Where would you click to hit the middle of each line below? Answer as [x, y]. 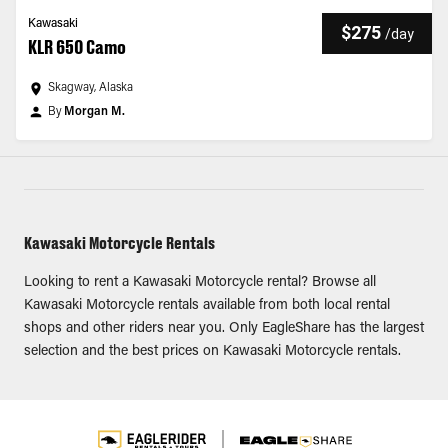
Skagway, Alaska [90, 88]
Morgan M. [94, 112]
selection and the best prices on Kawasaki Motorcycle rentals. [212, 352]
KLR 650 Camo [77, 47]
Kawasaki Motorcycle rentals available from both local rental [207, 306]
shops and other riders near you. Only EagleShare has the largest [224, 329]
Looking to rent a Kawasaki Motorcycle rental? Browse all [200, 283]
